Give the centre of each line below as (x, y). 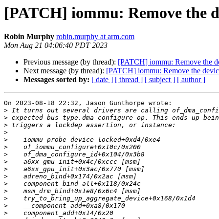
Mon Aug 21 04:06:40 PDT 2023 (56, 45)
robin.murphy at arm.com (95, 37)
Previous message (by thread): (71, 62)
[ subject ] (160, 80)
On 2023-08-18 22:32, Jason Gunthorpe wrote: (88, 103)
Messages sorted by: (56, 80)
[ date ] (102, 80)
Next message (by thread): (65, 71)
